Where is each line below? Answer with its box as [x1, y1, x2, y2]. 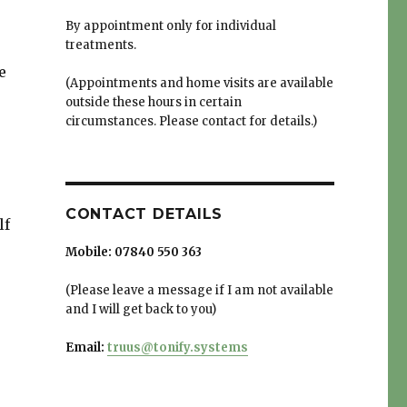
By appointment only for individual [65, 18, 276, 35]
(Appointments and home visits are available [65, 75, 333, 92]
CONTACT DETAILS [65, 205, 223, 223]
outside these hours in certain [65, 94, 242, 111]
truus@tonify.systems [106, 340, 248, 356]
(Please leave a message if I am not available [65, 283, 333, 299]
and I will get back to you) [65, 302, 216, 318]
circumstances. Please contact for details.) [65, 114, 317, 130]
